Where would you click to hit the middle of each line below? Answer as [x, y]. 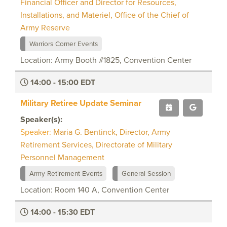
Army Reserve [45, 27]
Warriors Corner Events [64, 43]
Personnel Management [62, 157]
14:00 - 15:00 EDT [62, 82]
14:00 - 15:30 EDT [62, 212]
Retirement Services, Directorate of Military [96, 144]
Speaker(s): [41, 119]
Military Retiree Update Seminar [81, 103]
